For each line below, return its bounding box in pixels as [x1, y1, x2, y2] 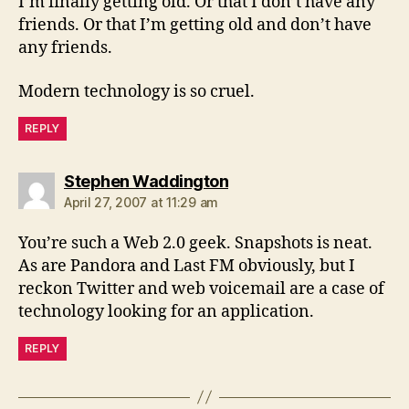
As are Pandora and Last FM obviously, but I [18, 255, 355, 277]
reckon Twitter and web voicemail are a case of [18, 278, 384, 299]
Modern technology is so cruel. [18, 80, 255, 102]
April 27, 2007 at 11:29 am [64, 194, 218, 210]
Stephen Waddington [64, 171, 228, 191]
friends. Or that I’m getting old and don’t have [18, 15, 372, 36]
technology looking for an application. [18, 300, 314, 322]
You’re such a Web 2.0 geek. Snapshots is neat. [18, 232, 372, 254]
